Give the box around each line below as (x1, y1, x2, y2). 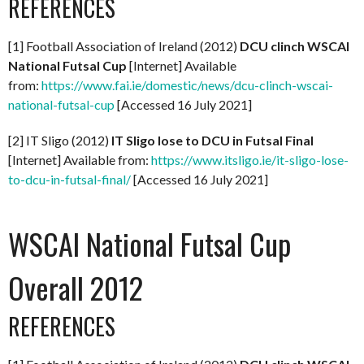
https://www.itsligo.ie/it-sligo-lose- (151, 151, 349, 167)
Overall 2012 (8, 265, 143, 309)
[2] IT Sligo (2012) (8, 132, 111, 148)
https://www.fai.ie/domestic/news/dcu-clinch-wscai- (41, 76, 333, 93)
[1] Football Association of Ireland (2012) (8, 37, 240, 54)
